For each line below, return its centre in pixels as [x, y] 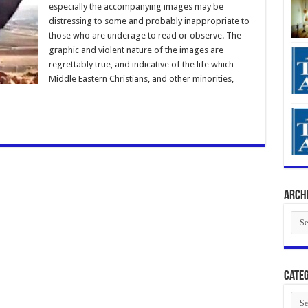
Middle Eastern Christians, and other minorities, [141, 78]
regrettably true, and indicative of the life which [141, 64]
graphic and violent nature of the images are [136, 49]
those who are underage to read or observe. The [145, 35]
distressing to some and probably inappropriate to [149, 21]
